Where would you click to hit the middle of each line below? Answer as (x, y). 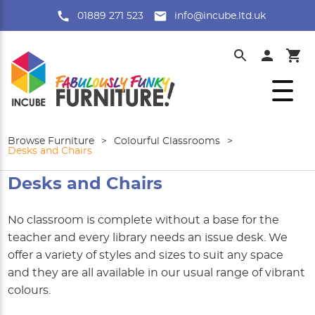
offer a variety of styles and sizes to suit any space (146, 256)
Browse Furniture (51, 142)
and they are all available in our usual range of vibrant (157, 273)
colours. (30, 291)
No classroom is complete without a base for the (144, 220)
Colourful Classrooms (167, 142)
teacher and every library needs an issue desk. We (148, 238)
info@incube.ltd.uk (220, 17)
